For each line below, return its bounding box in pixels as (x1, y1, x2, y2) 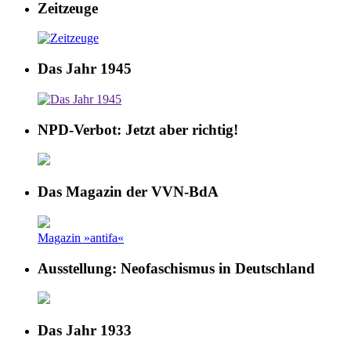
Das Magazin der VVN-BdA (38, 183, 219, 201)
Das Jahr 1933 (38, 321, 132, 338)
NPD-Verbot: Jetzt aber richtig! (38, 121, 238, 138)
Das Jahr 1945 (38, 60, 132, 78)
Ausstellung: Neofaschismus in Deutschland (38, 259, 315, 277)
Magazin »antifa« (38, 230, 124, 244)
